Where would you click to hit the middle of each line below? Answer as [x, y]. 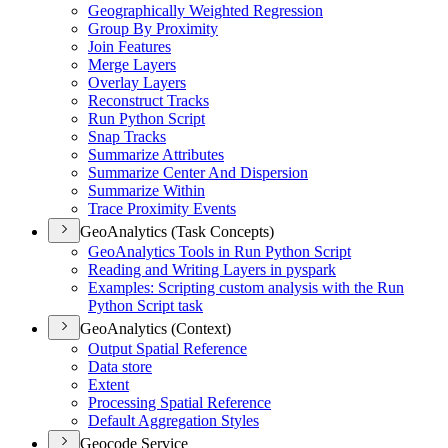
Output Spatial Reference [167, 348]
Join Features [129, 46]
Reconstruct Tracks [148, 100]
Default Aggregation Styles [173, 420]
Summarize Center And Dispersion [198, 172]
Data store [120, 366]
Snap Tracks [127, 136]
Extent [108, 384]
